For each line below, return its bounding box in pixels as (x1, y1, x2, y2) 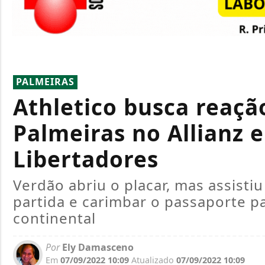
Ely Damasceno (60, 241, 134, 254)
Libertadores (13, 144, 159, 174)
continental (13, 208, 96, 228)
